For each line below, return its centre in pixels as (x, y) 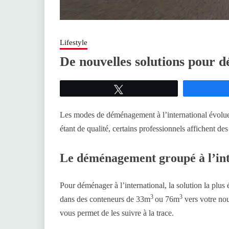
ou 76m (167, 199)
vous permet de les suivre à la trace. (117, 213)
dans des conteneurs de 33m (105, 199)
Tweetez (142, 89)
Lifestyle (74, 43)
